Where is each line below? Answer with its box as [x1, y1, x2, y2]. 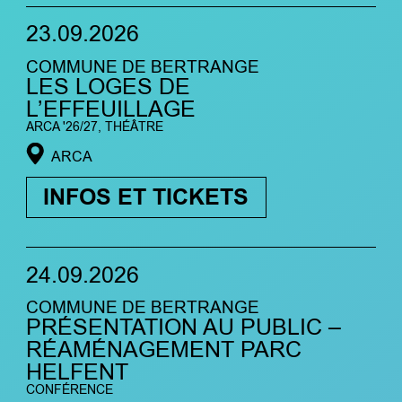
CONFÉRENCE [25, 381, 113, 399]
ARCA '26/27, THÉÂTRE [25, 118, 163, 135]
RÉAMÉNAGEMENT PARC [25, 335, 301, 366]
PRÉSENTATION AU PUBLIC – [25, 312, 341, 344]
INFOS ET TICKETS [43, 181, 249, 214]
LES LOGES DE [25, 72, 190, 102]
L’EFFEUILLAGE [25, 94, 196, 125]
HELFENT [25, 357, 128, 389]
